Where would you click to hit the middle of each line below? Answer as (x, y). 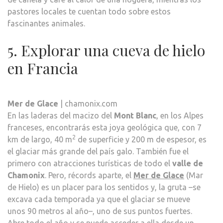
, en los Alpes (180, 115)
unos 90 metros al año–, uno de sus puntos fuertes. (100, 211)
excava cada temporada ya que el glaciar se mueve (99, 199)
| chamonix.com (88, 103)
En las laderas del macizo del (61, 115)
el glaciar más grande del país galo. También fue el (98, 151)
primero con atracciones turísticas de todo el (90, 163)
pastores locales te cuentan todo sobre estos (89, 11)
